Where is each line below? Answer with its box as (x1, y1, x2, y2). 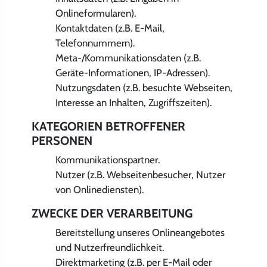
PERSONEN (31, 133, 92, 148)
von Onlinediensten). (55, 183, 144, 195)
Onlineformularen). (55, 7, 136, 19)
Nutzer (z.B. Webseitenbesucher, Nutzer (55, 168, 225, 181)
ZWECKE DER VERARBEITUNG (31, 206, 193, 221)
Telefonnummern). (55, 36, 135, 49)
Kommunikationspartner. (55, 153, 160, 166)
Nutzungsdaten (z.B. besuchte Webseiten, (55, 81, 232, 94)
